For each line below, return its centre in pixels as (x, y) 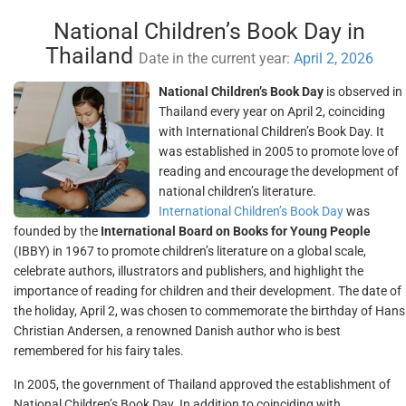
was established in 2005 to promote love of (279, 151)
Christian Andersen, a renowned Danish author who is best (177, 331)
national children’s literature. (237, 191)
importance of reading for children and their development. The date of (208, 291)
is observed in (363, 92)
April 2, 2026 (334, 58)
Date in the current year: (217, 58)
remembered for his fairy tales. (99, 351)
